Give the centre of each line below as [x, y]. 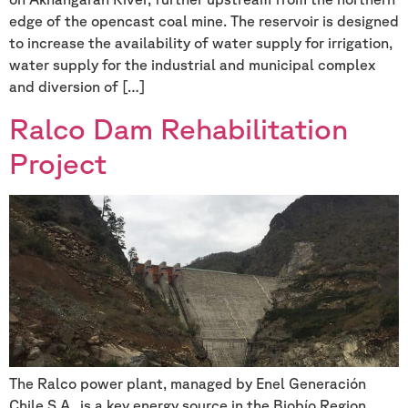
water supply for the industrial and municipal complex [192, 65]
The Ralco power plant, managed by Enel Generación [188, 384]
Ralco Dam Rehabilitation [178, 127]
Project [58, 162]
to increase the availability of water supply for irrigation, [201, 43]
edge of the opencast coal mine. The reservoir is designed [204, 21]
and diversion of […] [77, 87]
